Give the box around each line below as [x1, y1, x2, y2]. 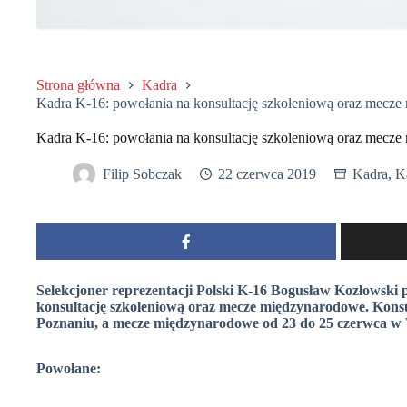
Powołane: [36, 360, 101, 376]
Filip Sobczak [103, 165, 182, 182]
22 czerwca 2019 [218, 165, 316, 182]
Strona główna [36, 77, 120, 94]
